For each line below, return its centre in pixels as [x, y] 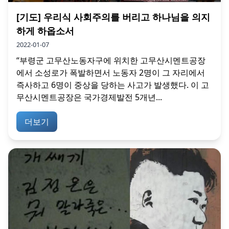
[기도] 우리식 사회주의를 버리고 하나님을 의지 [113, 17]
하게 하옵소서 [45, 30]
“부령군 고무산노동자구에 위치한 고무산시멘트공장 [111, 60]
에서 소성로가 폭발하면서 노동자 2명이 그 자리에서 [111, 72]
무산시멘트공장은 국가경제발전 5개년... [89, 97]
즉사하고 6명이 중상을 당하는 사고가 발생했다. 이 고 [113, 85]
